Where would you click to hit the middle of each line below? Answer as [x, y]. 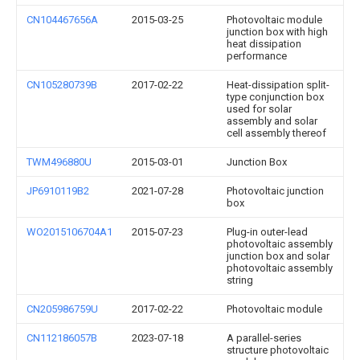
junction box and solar [278, 256]
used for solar [259, 109]
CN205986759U [62, 309]
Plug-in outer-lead [267, 232]
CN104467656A [62, 20]
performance [257, 56]
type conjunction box [275, 97]
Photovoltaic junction [275, 191]
